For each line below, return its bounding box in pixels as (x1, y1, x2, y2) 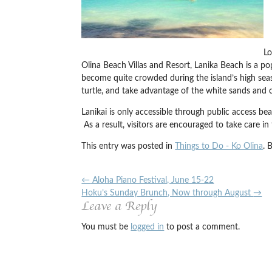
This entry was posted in (81, 142, 175, 151)
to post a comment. (164, 223, 240, 232)
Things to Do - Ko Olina (175, 142, 263, 151)
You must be (81, 223, 131, 232)
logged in (131, 223, 165, 232)
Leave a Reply (81, 200, 157, 213)
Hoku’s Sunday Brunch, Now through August (81, 189, 254, 198)
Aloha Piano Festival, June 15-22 (90, 176, 214, 185)
